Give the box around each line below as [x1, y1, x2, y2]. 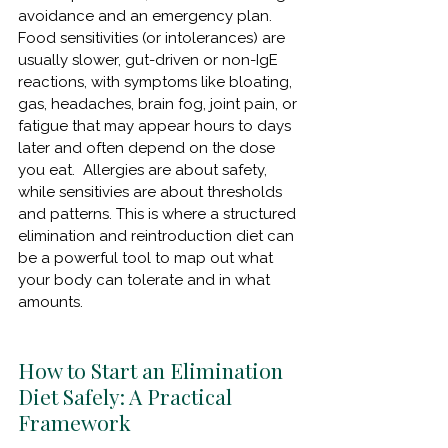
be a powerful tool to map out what [18, 248, 277, 267]
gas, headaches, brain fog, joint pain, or [18, 94, 301, 113]
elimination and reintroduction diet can [18, 226, 298, 245]
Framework [18, 407, 131, 436]
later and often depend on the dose [18, 138, 279, 157]
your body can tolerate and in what [18, 270, 274, 289]
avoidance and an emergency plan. [18, 6, 280, 25]
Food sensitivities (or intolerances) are [18, 28, 289, 47]
